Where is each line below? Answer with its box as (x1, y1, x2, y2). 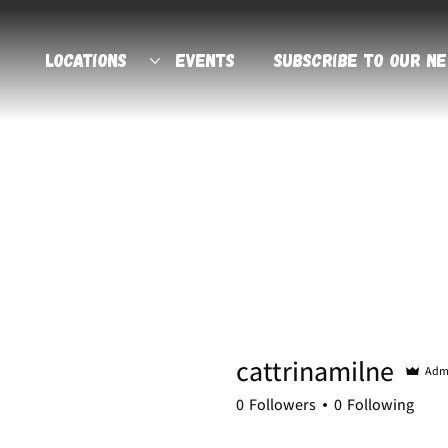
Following (347, 394, 414, 416)
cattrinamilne (236, 352, 394, 390)
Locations (45, 48, 127, 72)
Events (175, 48, 235, 72)
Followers (249, 394, 316, 416)
